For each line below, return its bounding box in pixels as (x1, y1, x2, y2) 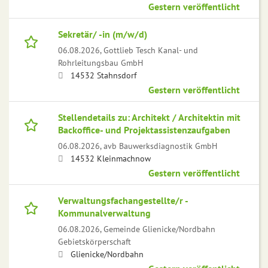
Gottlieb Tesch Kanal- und (103, 44, 198, 56)
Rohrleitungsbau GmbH (58, 57, 143, 69)
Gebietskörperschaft (58, 236, 131, 248)
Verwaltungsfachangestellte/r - (58, 194, 188, 207)
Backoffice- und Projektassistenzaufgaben (58, 124, 230, 136)
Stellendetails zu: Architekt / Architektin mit (58, 111, 240, 124)
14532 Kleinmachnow (71, 153, 151, 165)
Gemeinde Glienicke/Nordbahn (103, 223, 215, 235)
